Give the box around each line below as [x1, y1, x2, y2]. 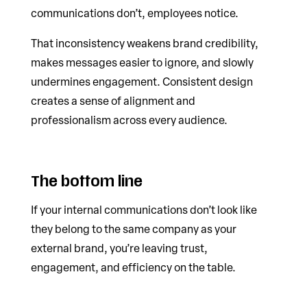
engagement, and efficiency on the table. [30, 260, 236, 275]
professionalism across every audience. [30, 112, 228, 128]
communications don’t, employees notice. [30, 5, 238, 21]
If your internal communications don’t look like [30, 202, 257, 218]
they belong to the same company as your [30, 221, 236, 237]
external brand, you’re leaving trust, [30, 241, 208, 256]
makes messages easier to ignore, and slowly [30, 55, 254, 71]
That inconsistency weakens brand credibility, [30, 36, 258, 51]
